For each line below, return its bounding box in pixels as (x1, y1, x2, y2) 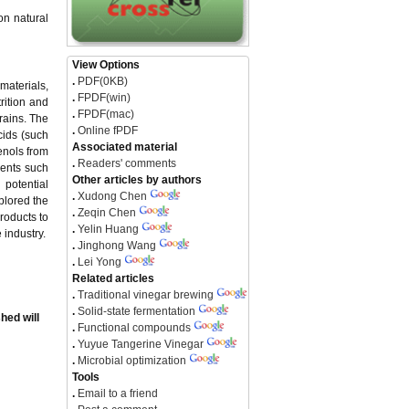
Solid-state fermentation (78, 304, 195, 318)
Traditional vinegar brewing (78, 288, 214, 301)
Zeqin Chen (78, 205, 136, 219)
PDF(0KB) (78, 74, 128, 88)
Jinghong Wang (78, 238, 156, 252)
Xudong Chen (78, 189, 147, 203)
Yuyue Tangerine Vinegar (78, 337, 204, 351)
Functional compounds (78, 320, 191, 334)
